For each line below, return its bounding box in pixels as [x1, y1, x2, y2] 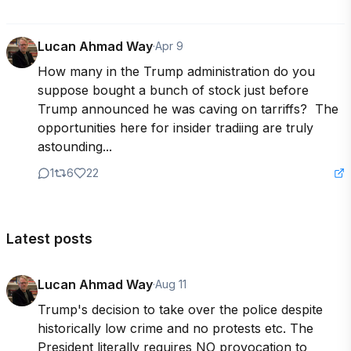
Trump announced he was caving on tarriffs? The [38, 101, 338, 117]
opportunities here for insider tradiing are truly [38, 120, 313, 136]
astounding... [38, 139, 112, 154]
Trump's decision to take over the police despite [38, 302, 323, 317]
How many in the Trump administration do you [38, 63, 315, 79]
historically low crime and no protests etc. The [38, 320, 313, 336]
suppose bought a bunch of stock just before [38, 82, 309, 98]
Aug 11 [155, 277, 186, 291]
